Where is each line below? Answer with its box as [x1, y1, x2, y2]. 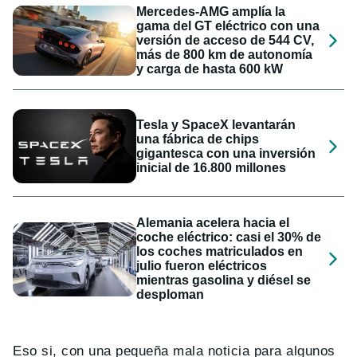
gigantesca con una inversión [136, 146, 316, 160]
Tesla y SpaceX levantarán [136, 117, 296, 131]
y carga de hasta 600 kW [136, 62, 284, 76]
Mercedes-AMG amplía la [136, 5, 286, 19]
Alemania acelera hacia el [136, 216, 290, 230]
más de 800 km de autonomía [136, 48, 313, 62]
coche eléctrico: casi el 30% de [136, 230, 322, 245]
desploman [136, 288, 205, 302]
